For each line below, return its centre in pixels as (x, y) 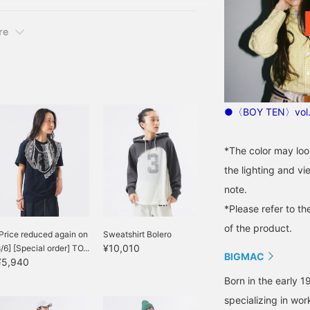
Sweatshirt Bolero (137, 234)
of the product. (258, 228)
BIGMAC (244, 256)
